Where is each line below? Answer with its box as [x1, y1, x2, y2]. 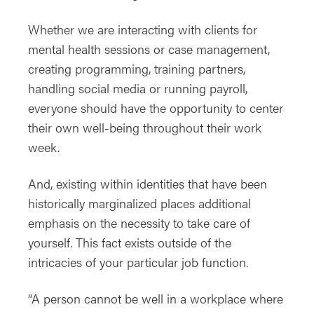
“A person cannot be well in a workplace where [28, 289, 283, 308]
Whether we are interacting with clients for [28, 20, 257, 39]
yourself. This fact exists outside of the [28, 233, 231, 252]
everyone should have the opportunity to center [28, 99, 283, 117]
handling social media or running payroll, [28, 79, 247, 97]
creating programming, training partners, [28, 60, 245, 78]
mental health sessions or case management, [28, 40, 270, 58]
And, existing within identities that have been [28, 175, 267, 193]
